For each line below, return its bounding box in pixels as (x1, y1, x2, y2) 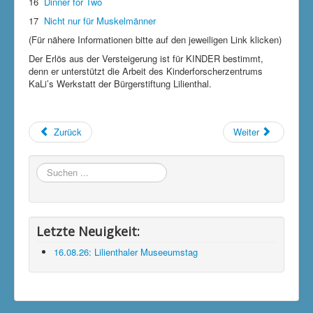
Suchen (36, 161, 67, 175)
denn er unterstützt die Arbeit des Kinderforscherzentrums (29, 64, 263, 78)
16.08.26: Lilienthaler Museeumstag (54, 245, 198, 259)
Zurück (54, 124, 82, 138)
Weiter (233, 124, 259, 138)
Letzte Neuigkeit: (36, 222, 140, 240)
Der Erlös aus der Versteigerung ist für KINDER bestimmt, (29, 51, 263, 65)
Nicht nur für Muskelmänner (44, 13, 156, 27)
